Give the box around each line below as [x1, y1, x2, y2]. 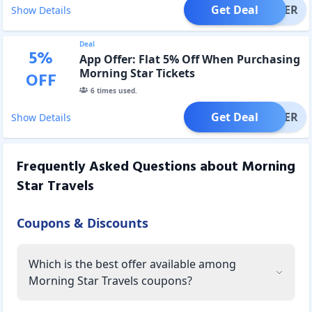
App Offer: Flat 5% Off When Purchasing [79, 51, 300, 67]
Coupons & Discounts [17, 214, 148, 231]
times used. [94, 85, 137, 95]
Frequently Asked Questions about [17, 155, 242, 178]
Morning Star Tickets [79, 65, 195, 81]
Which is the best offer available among [29, 256, 236, 272]
